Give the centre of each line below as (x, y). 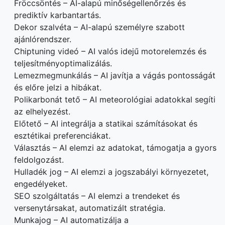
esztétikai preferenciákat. (62, 135)
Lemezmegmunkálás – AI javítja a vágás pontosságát (115, 75)
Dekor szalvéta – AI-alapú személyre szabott (99, 27)
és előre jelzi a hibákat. (58, 87)
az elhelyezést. (42, 111)
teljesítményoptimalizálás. (63, 63)
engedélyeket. (41, 184)
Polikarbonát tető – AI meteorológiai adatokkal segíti (115, 99)
